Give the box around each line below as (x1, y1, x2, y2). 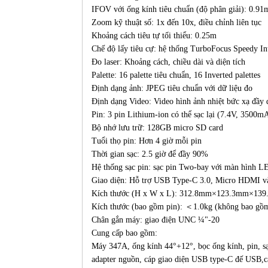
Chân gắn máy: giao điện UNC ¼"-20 (92, 215, 220, 224)
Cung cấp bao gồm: (92, 229, 157, 237)
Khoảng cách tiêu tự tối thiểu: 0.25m (92, 31, 217, 40)
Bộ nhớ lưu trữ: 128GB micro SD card (92, 123, 223, 132)
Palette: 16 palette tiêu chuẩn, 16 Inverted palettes (92, 71, 260, 80)
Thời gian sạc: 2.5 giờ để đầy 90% (92, 150, 211, 159)
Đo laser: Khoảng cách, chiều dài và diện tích (92, 57, 245, 66)
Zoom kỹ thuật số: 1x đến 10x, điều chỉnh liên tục (92, 18, 261, 27)
